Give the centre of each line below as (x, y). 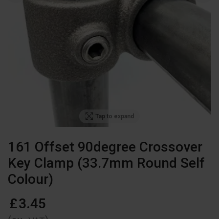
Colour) (31, 179)
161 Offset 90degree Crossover (105, 147)
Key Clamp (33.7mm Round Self (106, 163)
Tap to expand (115, 116)
